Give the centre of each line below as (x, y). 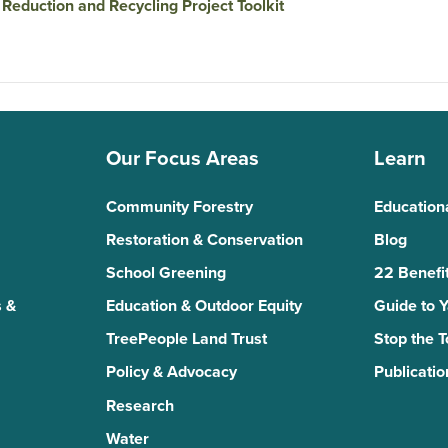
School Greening (165, 272)
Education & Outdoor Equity (203, 306)
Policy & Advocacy (171, 372)
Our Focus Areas (182, 158)
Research (139, 405)
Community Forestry (179, 206)
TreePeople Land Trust (186, 339)
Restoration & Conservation (204, 239)
